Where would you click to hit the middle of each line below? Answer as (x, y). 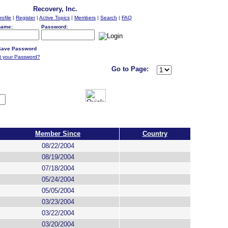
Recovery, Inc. (55, 9)
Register (25, 18)
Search (109, 18)
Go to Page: (130, 69)
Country (155, 134)
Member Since (58, 134)
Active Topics (54, 18)
